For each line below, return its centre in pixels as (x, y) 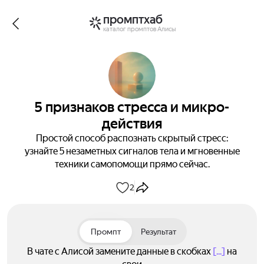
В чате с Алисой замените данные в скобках (120, 251)
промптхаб (133, 19)
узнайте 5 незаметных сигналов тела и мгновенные (132, 151)
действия (132, 124)
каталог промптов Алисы (139, 29)
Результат (158, 232)
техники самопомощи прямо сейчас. (132, 164)
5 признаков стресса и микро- (132, 107)
